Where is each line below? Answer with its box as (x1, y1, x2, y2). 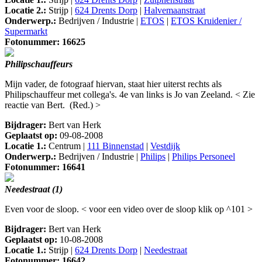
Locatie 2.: (5, 5, 46, 16)
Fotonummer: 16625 (5, 37, 85, 47)
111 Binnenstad (87, 141, 144, 151)
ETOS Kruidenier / (171, 16, 242, 26)
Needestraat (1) (5, 184, 63, 195)
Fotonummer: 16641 (5, 162, 85, 173)
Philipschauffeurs (5, 59, 73, 70)
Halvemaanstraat (144, 5, 205, 16)
